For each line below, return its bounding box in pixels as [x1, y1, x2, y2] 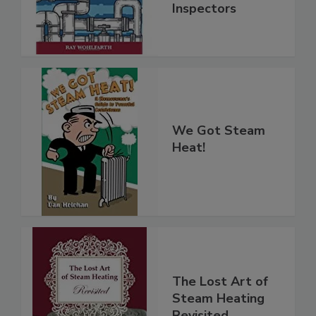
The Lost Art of [172, 273, 268, 291]
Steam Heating [172, 290, 265, 308]
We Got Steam [172, 122, 265, 140]
